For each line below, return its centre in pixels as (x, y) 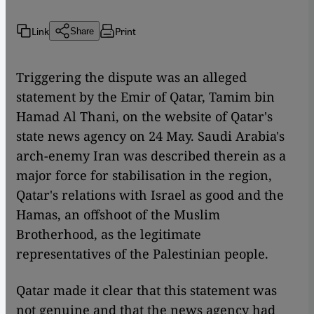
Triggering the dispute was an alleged (131, 77)
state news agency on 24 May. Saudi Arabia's (150, 136)
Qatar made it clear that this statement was (146, 291)
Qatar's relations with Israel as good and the (150, 195)
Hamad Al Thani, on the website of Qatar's (144, 117)
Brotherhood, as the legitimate (109, 234)
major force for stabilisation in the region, (144, 176)
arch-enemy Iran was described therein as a (151, 156)
